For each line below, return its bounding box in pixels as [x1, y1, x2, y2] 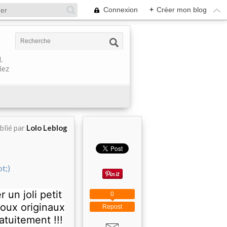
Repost [102, 203, 122, 210]
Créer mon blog [157, 6, 207, 14]
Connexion [103, 6, 138, 14]
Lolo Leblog [26, 123, 67, 132]
